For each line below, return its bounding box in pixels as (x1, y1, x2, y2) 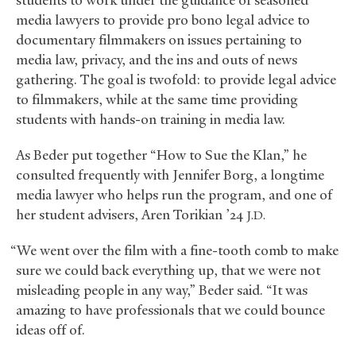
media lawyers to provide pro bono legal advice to (16, 11, 310, 29)
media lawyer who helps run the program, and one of (16, 186, 332, 204)
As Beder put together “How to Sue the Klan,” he (16, 146, 307, 164)
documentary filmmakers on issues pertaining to (16, 31, 302, 49)
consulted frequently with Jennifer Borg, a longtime (16, 166, 324, 184)
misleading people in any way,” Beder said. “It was (16, 281, 308, 300)
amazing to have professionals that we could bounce (16, 301, 325, 319)
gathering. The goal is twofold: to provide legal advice (16, 71, 336, 89)
